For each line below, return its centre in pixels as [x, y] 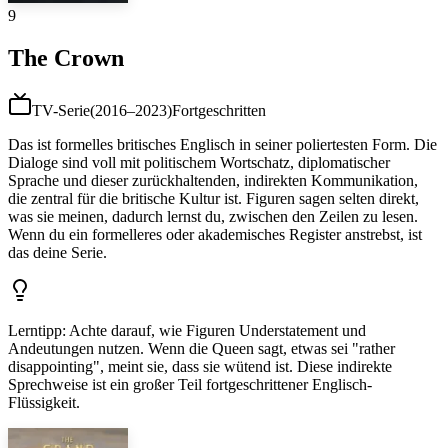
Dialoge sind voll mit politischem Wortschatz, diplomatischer [199, 162]
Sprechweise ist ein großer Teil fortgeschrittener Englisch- [190, 384]
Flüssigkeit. [44, 402]
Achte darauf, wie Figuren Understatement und [217, 330]
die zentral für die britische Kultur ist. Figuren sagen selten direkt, [213, 198]
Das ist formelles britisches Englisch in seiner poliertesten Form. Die [222, 144]
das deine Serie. [57, 252]
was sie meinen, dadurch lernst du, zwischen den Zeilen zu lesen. [213, 216]
